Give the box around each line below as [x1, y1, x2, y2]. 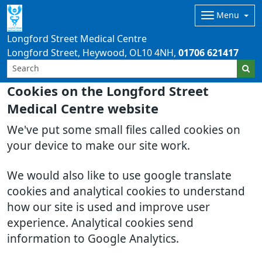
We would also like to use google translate [7, 170, 232, 181]
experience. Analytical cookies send [7, 218, 194, 229]
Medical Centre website [7, 102, 158, 115]
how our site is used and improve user [7, 202, 210, 213]
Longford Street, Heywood [7, 48, 125, 57]
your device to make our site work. [7, 140, 190, 151]
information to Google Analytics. [7, 233, 179, 244]
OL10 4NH [129, 48, 174, 57]
